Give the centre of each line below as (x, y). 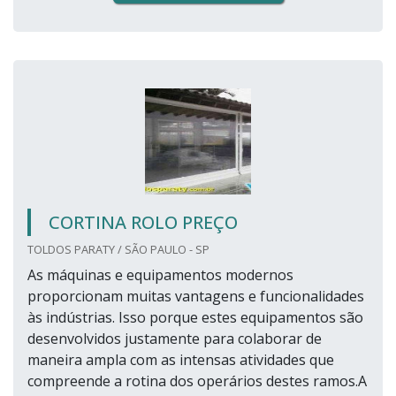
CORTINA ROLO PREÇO (143, 223)
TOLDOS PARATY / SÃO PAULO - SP (118, 250)
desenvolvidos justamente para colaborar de (175, 339)
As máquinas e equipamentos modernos (160, 275)
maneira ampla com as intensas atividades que (181, 360)
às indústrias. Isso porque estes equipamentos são (195, 318)
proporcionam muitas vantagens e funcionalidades (196, 297)
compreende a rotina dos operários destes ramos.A (197, 381)
